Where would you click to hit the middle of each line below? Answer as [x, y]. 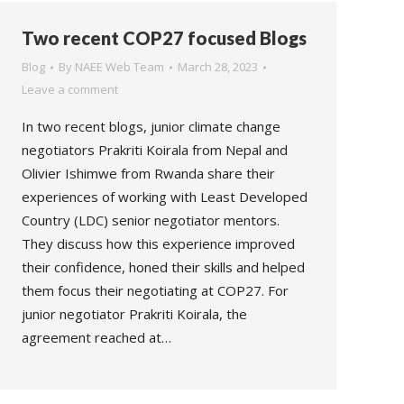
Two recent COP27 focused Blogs [164, 38]
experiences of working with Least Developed [165, 197]
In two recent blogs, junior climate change [151, 126]
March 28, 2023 [218, 67]
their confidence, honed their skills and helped [163, 267]
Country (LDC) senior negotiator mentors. [151, 220]
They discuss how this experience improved [158, 243]
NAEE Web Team [119, 67]
